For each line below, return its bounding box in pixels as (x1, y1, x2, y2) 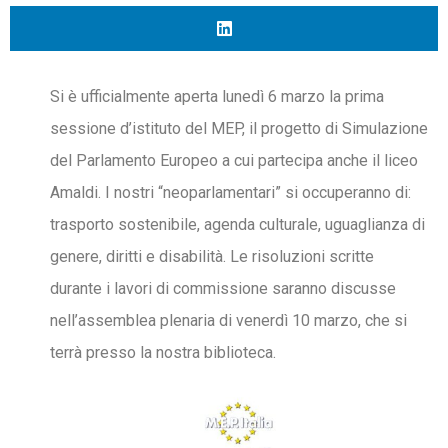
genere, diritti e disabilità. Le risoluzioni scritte (50, 247, 374, 266)
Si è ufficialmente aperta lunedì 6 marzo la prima (50, 87, 384, 106)
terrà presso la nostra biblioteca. (50, 343, 276, 362)
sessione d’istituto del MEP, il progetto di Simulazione (50, 119, 428, 138)
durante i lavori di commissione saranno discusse (50, 279, 396, 298)
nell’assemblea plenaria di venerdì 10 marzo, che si (50, 311, 407, 330)
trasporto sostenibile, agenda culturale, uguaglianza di (50, 215, 425, 234)
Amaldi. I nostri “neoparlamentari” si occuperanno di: (50, 183, 411, 202)
